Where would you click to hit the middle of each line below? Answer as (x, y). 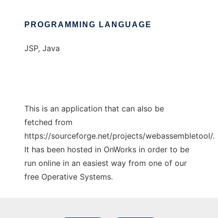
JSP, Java (42, 48)
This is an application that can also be (94, 109)
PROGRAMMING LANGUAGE (88, 25)
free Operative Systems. (69, 177)
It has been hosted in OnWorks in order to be (107, 149)
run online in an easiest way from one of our (106, 163)
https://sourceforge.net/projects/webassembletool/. (119, 136)
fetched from (48, 122)
